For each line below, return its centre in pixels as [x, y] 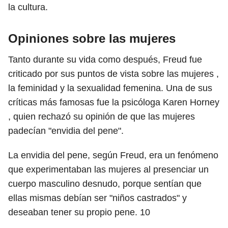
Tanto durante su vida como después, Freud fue [105, 60]
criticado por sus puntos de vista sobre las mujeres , [113, 74]
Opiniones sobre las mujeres [92, 38]
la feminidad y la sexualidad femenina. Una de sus [110, 88]
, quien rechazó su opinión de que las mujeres [102, 117]
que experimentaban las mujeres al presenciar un [108, 169]
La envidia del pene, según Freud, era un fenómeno [113, 155]
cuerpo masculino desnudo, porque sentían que [105, 184]
